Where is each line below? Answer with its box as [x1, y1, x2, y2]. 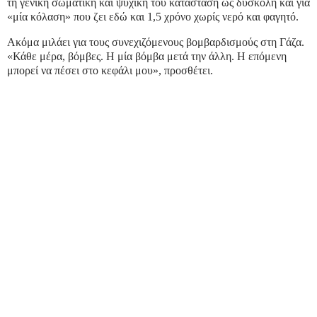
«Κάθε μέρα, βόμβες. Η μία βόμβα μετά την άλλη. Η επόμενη [7, 50, 287, 62]
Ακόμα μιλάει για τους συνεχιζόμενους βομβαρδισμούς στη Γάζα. [7, 35, 304, 48]
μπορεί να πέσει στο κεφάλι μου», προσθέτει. [7, 64, 213, 76]
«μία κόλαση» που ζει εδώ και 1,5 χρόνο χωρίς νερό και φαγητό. [7, 10, 299, 23]
